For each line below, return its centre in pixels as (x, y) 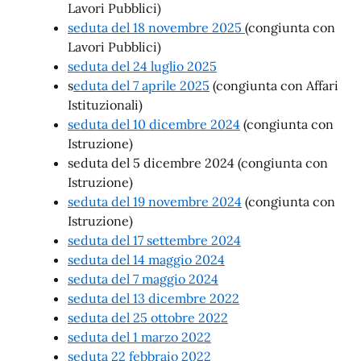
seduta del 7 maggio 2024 (143, 279)
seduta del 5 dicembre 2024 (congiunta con (198, 163)
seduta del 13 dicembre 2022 (154, 298)
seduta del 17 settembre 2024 (154, 240)
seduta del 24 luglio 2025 (142, 66)
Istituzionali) (105, 105)
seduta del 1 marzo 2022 (139, 337)
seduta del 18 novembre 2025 (156, 27)
